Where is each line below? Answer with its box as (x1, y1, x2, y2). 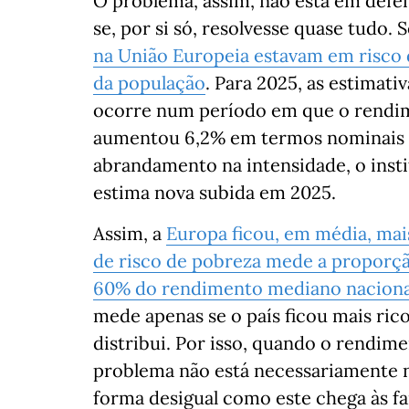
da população (93, 71, 205, 94)
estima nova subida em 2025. (93, 181, 336, 204)
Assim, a (93, 222, 166, 245)
